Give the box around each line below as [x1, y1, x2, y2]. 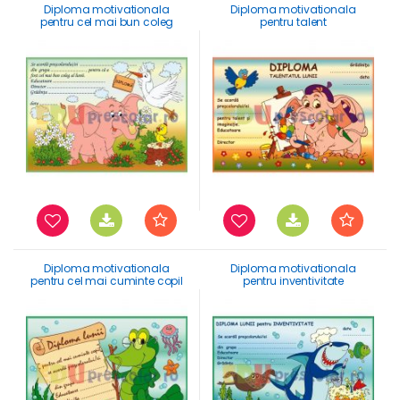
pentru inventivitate [242, 273, 345, 289]
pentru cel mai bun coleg [39, 14, 174, 30]
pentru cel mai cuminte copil [29, 273, 184, 289]
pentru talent [259, 14, 328, 30]
